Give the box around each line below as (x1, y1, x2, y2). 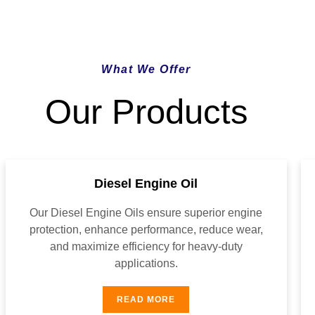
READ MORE (117, 295, 176, 304)
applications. (114, 257, 178, 269)
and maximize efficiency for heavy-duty (49, 240, 243, 252)
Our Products (44, 93, 248, 131)
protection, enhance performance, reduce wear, (29, 224, 263, 236)
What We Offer (101, 63, 191, 75)
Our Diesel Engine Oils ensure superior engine (30, 207, 263, 219)
